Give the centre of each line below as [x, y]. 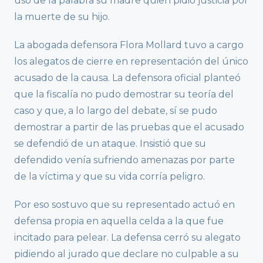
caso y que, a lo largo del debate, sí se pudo [116, 110]
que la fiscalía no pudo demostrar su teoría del [124, 94]
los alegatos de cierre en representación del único [131, 61]
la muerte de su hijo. [62, 16]
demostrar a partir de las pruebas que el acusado [129, 127]
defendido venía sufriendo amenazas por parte [124, 160]
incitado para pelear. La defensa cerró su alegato [127, 237]
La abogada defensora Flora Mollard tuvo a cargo [129, 45]
